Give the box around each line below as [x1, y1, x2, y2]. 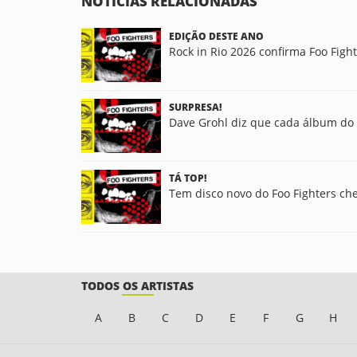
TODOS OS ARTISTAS [81, 278, 194, 294]
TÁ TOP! [169, 171, 206, 186]
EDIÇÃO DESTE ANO [169, 29, 264, 44]
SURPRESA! [169, 100, 222, 115]
